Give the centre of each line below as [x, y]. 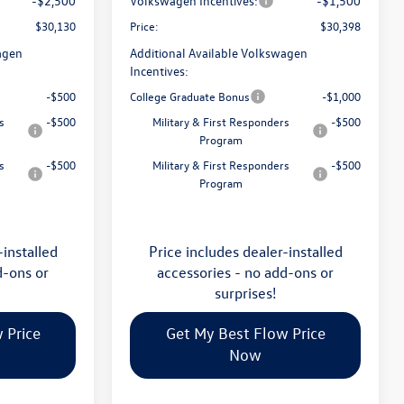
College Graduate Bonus [190, 96]
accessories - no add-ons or [245, 271]
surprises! [245, 292]
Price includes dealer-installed [245, 251]
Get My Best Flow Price [245, 333]
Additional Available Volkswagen [219, 52]
